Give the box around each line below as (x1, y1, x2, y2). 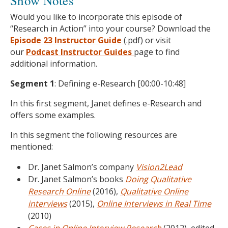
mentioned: (10, 141, 53, 152)
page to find (134, 46, 180, 58)
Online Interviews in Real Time (97, 198, 211, 209)
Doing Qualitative (125, 174, 191, 185)
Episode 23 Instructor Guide (10, 35, 124, 46)
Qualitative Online (120, 186, 188, 197)
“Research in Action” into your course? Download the (10, 23, 211, 34)
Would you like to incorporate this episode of (10, 11, 182, 22)
